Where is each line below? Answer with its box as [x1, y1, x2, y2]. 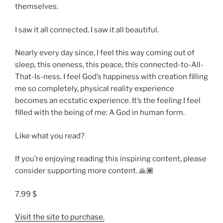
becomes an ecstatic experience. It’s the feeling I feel [15, 96, 201, 106]
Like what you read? [15, 131, 85, 140]
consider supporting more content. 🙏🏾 [15, 166, 154, 176]
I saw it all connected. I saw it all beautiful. [15, 25, 159, 34]
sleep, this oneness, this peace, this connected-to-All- [15, 60, 204, 70]
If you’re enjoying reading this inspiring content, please [15, 154, 207, 164]
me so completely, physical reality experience [15, 84, 174, 94]
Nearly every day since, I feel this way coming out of [15, 48, 195, 58]
